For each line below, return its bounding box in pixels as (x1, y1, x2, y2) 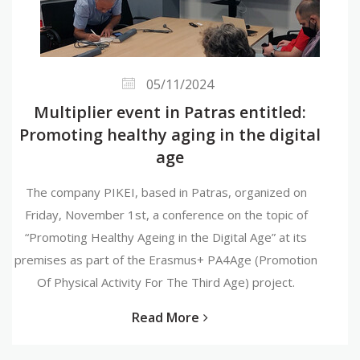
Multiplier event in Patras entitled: (34, 101, 306, 123)
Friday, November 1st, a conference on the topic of (24, 207, 308, 223)
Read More (132, 309, 199, 326)
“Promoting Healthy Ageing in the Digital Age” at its (25, 229, 307, 245)
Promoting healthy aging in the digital (19, 124, 321, 145)
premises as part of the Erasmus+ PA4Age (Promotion (14, 252, 317, 268)
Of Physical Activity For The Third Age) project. (37, 274, 295, 290)
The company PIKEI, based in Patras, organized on (25, 184, 307, 200)
